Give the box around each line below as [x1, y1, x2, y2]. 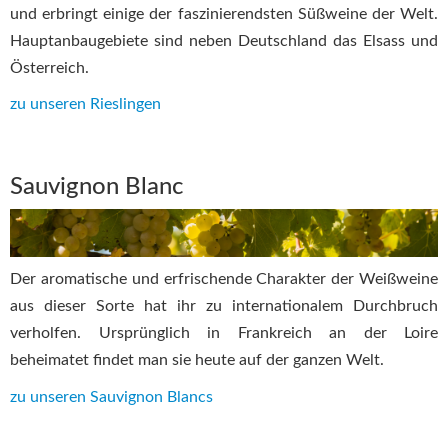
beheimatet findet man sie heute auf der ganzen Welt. [10, 352, 384, 369]
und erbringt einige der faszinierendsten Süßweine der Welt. [10, 5, 438, 22]
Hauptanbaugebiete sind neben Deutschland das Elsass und [10, 32, 438, 49]
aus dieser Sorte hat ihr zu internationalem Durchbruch [10, 298, 438, 315]
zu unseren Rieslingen [10, 96, 161, 113]
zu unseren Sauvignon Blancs [10, 388, 213, 405]
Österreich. [10, 59, 89, 76]
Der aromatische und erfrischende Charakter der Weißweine [10, 271, 438, 288]
